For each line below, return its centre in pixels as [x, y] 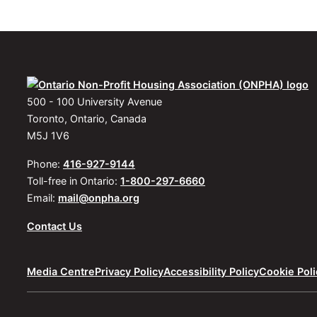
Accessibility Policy [211, 272]
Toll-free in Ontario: [74, 181]
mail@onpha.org [99, 198]
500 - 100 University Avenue [94, 102]
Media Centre [61, 272]
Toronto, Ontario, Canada [87, 119]
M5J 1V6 [48, 136]
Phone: [45, 164]
